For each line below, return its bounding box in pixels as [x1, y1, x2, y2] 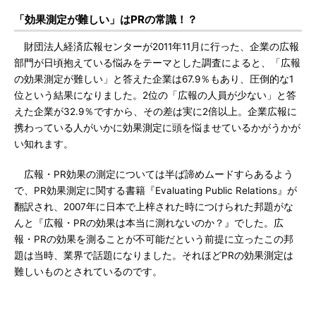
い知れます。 [14, 138, 73, 150]
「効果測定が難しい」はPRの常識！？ [14, 13, 197, 26]
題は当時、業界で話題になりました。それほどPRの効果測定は [14, 250, 293, 261]
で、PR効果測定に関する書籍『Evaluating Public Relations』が [14, 185, 297, 196]
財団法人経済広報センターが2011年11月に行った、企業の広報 [14, 41, 299, 52]
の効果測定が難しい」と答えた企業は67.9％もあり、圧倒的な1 [14, 73, 293, 85]
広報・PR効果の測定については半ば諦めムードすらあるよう [14, 169, 293, 180]
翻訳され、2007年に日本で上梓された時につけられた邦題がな [14, 201, 293, 212]
